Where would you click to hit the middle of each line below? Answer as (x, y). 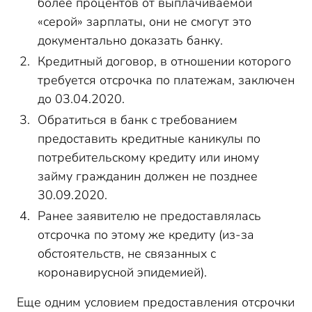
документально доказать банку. (130, 40)
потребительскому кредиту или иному (148, 157)
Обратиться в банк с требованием (138, 120)
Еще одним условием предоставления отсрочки (156, 302)
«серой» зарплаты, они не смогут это (145, 22)
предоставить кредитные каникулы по (149, 139)
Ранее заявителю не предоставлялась (149, 216)
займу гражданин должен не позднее (148, 176)
